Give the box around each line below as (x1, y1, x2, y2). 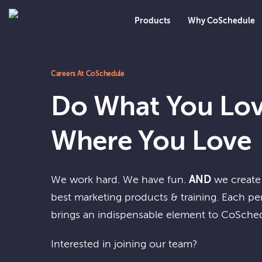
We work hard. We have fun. (51, 175, 189, 185)
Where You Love (51, 129, 251, 156)
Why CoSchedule (188, 17, 255, 25)
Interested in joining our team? (51, 239, 198, 250)
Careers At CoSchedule (51, 71, 125, 78)
